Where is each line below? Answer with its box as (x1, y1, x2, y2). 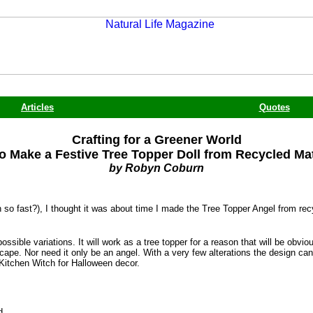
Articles (21, 102, 54, 112)
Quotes (259, 102, 290, 112)
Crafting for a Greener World (71, 133, 242, 147)
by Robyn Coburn (109, 162, 204, 174)
